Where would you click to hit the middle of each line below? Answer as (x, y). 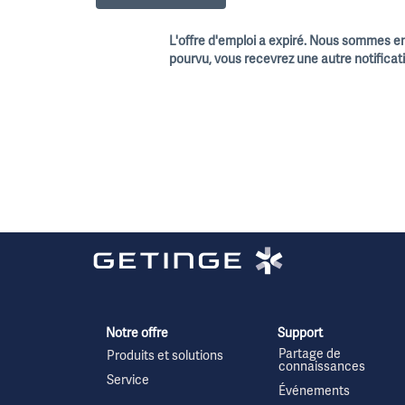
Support (300, 334)
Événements (314, 392)
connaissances (322, 368)
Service (128, 381)
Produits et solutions (165, 357)
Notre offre (137, 334)
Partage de (310, 355)
